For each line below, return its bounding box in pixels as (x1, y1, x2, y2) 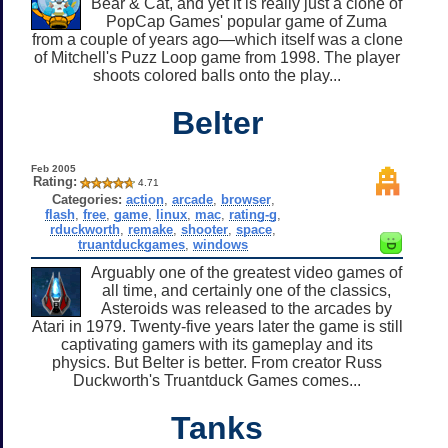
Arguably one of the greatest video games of (90, 263, 402, 281)
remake (128, 221, 174, 237)
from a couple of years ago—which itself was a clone (31, 30, 403, 48)
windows (193, 236, 249, 252)
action (125, 191, 164, 207)
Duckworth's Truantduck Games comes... (73, 371, 361, 389)
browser (220, 191, 271, 207)
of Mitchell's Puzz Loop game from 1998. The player (34, 48, 400, 66)
